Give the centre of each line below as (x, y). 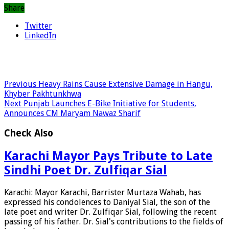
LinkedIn (40, 36)
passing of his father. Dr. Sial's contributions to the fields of (114, 221)
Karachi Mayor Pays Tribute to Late (108, 156)
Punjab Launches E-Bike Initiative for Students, (109, 104)
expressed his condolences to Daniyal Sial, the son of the (107, 202)
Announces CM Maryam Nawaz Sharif (72, 113)
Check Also (29, 133)
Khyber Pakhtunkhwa (43, 94)
